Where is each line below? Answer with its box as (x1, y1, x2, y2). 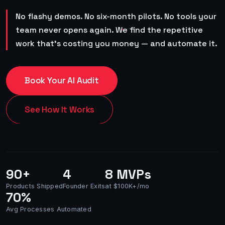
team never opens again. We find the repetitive (16, 24, 203, 35)
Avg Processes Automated (6, 205, 91, 213)
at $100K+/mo (105, 182, 150, 190)
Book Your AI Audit (25, 74, 99, 86)
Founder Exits (63, 182, 105, 190)
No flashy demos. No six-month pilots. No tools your (16, 11, 216, 22)
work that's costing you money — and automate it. (16, 38, 217, 49)
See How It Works (25, 103, 95, 115)
